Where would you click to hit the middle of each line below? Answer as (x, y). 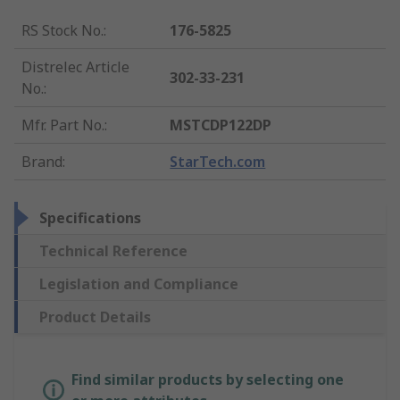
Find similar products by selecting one (208, 380)
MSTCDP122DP (221, 125)
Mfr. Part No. (63, 125)
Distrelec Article (75, 67)
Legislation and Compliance (139, 284)
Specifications (90, 218)
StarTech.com (218, 162)
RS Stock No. (62, 31)
